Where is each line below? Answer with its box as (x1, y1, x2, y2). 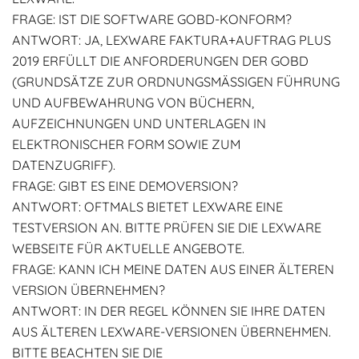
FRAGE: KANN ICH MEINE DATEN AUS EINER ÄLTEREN (12, 261, 334, 277)
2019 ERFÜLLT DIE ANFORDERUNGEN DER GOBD (12, 53, 309, 69)
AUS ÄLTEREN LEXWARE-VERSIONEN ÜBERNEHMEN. (12, 324, 331, 340)
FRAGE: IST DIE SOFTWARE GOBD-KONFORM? (12, 11, 292, 27)
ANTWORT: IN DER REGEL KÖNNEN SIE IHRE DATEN (12, 303, 325, 319)
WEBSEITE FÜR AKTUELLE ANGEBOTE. (12, 240, 244, 256)
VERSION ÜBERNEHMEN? (12, 282, 165, 298)
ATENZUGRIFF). (12, 157, 113, 173)
